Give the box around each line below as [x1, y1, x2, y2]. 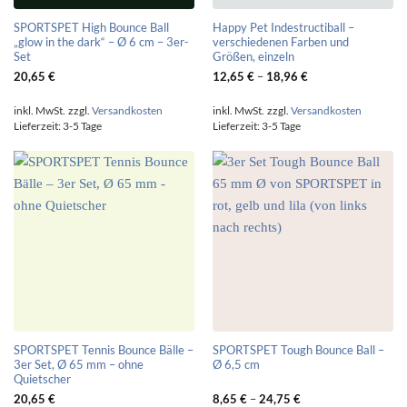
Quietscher [13, 371, 71, 386]
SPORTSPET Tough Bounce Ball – [212, 342, 384, 357]
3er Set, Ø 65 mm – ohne [13, 356, 144, 372]
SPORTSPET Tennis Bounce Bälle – [13, 342, 194, 357]
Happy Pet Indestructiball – [212, 19, 354, 35]
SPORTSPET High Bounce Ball [13, 19, 169, 35]
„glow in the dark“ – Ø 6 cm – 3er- [13, 34, 189, 49]
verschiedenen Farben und [212, 34, 349, 49]
